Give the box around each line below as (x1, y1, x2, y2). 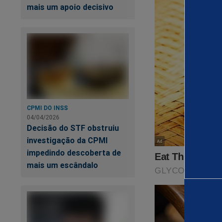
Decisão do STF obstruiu (27, 123, 119, 133)
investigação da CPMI (27, 135, 108, 146)
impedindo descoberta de (27, 148, 121, 158)
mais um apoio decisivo (27, 2, 113, 12)
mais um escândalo (27, 160, 98, 170)
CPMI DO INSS (27, 104, 68, 112)
